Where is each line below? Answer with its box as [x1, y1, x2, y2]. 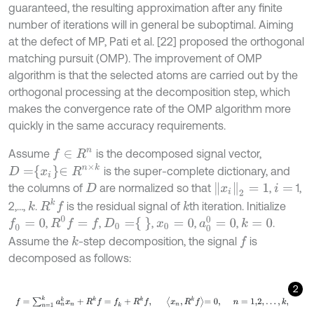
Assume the [8, 235, 71, 248]
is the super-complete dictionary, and [100, 165, 290, 178]
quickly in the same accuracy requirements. [8, 119, 226, 132]
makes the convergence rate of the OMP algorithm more [8, 102, 291, 116]
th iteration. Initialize [189, 200, 287, 213]
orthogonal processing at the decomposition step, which [8, 86, 290, 99]
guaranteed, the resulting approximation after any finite [8, 1, 282, 15]
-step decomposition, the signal [78, 235, 240, 248]
